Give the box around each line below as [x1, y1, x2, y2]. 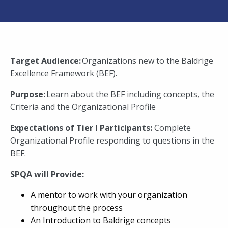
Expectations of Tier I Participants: [10, 122, 154, 133]
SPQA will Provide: [10, 168, 86, 180]
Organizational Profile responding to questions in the [10, 135, 214, 146]
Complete [154, 122, 191, 133]
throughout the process [31, 202, 123, 213]
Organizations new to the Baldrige [82, 55, 213, 66]
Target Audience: [10, 55, 82, 66]
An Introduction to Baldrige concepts [31, 215, 171, 226]
